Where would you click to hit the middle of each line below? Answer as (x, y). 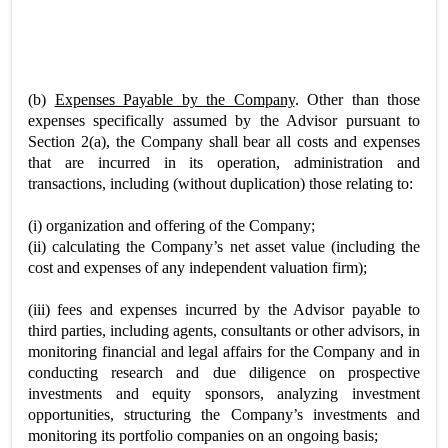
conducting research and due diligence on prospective (224, 372)
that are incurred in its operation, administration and (224, 162)
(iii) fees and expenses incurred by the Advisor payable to (224, 309)
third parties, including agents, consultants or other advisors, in (224, 330)
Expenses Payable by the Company (174, 99)
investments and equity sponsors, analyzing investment (224, 393)
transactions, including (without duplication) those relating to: (220, 183)
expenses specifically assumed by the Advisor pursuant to (224, 120)
